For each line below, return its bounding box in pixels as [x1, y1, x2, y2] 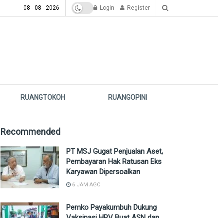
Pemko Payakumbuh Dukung [66, 203, 157, 212]
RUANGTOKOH [20, 93, 66, 101]
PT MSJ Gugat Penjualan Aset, [66, 147, 163, 156]
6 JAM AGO [71, 182, 101, 188]
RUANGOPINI [108, 93, 147, 101]
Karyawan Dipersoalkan [66, 167, 140, 176]
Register [126, 4, 150, 11]
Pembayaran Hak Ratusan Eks [66, 157, 162, 166]
